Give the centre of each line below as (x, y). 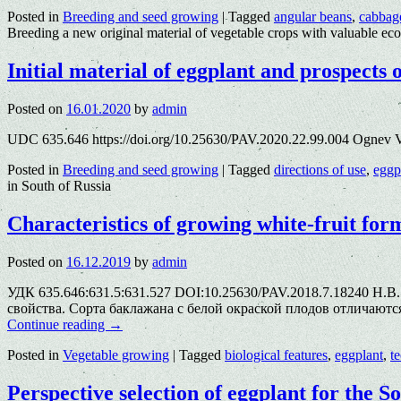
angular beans (313, 17)
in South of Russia (59, 185)
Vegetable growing (116, 354)
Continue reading (58, 324)
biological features (276, 354)
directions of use (320, 169)
